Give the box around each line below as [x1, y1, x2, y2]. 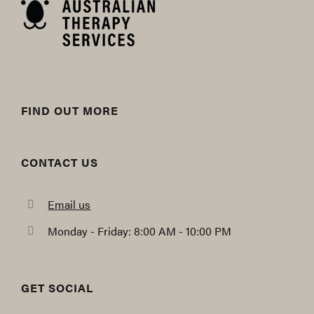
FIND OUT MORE [21, 102, 118, 119]
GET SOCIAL [21, 279, 93, 296]
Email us [48, 196, 91, 212]
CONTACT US [21, 154, 98, 171]
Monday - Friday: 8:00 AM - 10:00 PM [48, 223, 232, 240]
